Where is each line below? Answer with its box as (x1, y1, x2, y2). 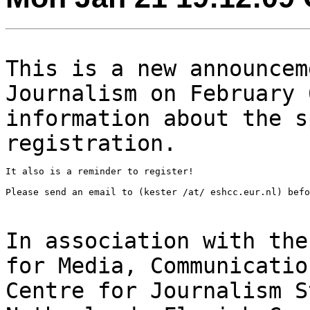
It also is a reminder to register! (6, 165, 194, 176)
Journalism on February (6, 80, 308, 106)
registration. (6, 130, 176, 156)
